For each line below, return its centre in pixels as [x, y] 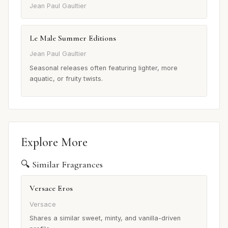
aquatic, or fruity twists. [66, 79]
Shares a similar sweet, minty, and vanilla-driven [105, 218]
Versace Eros [51, 189]
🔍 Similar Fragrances [62, 165]
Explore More [54, 142]
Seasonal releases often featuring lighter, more [104, 68]
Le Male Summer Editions [73, 38]
